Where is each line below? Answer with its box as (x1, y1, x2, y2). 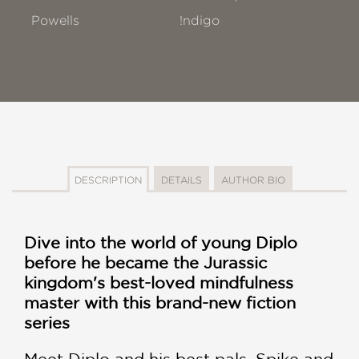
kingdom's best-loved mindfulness (24, 273, 293, 292)
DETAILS (160, 175, 202, 186)
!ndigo (179, 14, 220, 28)
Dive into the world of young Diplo (24, 233, 297, 252)
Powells (31, 14, 79, 28)
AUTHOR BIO (220, 175, 285, 186)
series (24, 313, 70, 333)
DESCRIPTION (74, 175, 142, 186)
